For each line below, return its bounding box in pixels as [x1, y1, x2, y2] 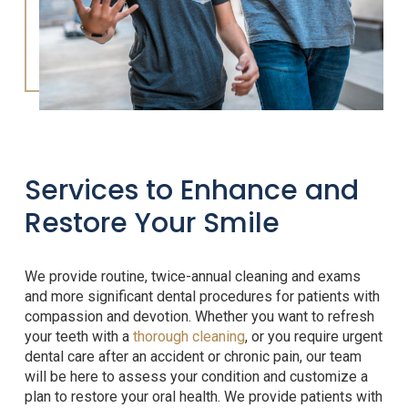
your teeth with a [24, 328, 133, 346]
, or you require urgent [244, 328, 382, 346]
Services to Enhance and [24, 171, 359, 210]
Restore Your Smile [24, 204, 280, 243]
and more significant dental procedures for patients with [24, 288, 380, 306]
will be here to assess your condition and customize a [24, 368, 368, 386]
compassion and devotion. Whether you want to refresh [24, 308, 374, 326]
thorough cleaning [132, 328, 245, 346]
